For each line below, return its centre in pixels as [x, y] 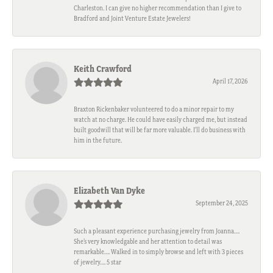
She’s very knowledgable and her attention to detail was [148, 242]
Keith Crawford [103, 69]
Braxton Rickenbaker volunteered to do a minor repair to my [154, 110]
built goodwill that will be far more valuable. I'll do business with [160, 130]
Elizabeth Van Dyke [109, 191]
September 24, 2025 [222, 204]
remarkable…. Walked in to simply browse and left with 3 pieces [158, 252]
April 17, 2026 [230, 82]
